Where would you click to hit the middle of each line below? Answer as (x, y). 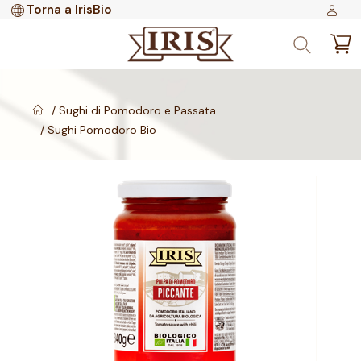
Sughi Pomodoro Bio (100, 130)
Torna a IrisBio (69, 10)
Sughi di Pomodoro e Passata (136, 110)
